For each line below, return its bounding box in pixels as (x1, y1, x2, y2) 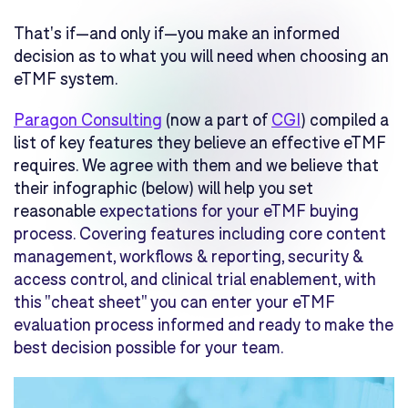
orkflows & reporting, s (131, 245, 296, 266)
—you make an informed (164, 22, 340, 43)
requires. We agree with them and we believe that (14, 154, 379, 175)
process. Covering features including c (14, 222, 298, 243)
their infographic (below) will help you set (14, 177, 313, 198)
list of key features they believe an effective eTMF (14, 131, 386, 152)
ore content (298, 222, 386, 243)
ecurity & (296, 245, 363, 266)
